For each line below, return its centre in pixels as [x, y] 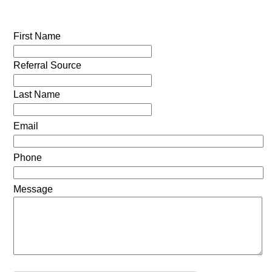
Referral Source [47, 66]
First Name [37, 36]
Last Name [36, 95]
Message [33, 189]
